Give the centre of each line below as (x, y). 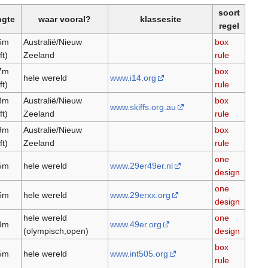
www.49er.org (135, 225)
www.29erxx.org (140, 195)
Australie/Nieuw (52, 130)
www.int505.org (139, 254)
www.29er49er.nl (141, 166)
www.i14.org (133, 78)
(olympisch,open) (56, 231)
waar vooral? (65, 19)
